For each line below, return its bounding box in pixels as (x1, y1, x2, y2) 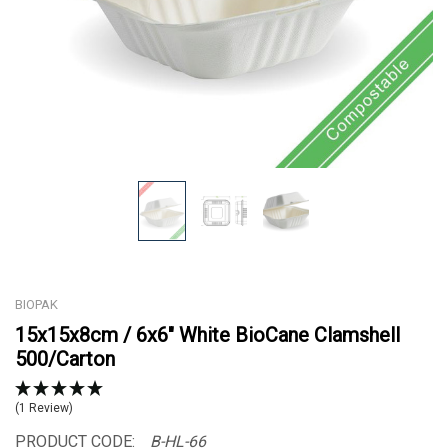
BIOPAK (15, 296, 58, 312)
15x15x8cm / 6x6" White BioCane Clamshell (15, 322, 400, 347)
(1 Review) (15, 400, 73, 415)
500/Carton (15, 346, 115, 371)
